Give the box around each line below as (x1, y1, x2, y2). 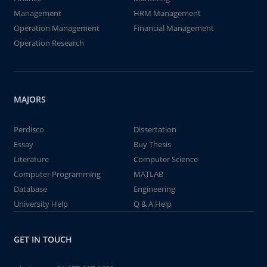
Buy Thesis (133, 139, 171, 150)
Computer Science (133, 154, 198, 164)
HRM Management (133, 8, 201, 18)
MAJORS (13, 94, 46, 105)
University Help (13, 198, 68, 209)
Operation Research (13, 38, 84, 48)
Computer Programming (13, 169, 101, 179)
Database (13, 184, 47, 194)
